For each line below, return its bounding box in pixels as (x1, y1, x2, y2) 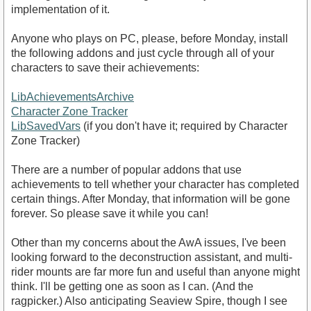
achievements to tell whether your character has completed (11, 178, 299, 190)
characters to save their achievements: (11, 61, 199, 74)
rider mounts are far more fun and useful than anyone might (11, 265, 300, 278)
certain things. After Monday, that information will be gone (11, 192, 290, 205)
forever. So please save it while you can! (11, 207, 208, 219)
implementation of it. (11, 3, 110, 15)
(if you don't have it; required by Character (81, 119, 287, 132)
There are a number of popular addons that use (11, 163, 242, 176)
